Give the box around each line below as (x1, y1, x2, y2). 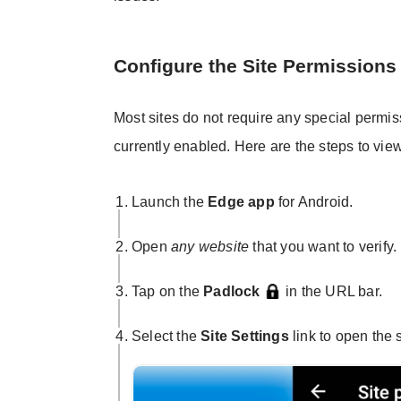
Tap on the (132, 284, 204, 300)
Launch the (132, 194, 204, 210)
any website (171, 239, 250, 255)
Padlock (203, 284, 264, 300)
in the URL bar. (281, 284, 383, 300)
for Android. (274, 194, 354, 210)
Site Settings (200, 328, 294, 345)
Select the (132, 328, 201, 345)
